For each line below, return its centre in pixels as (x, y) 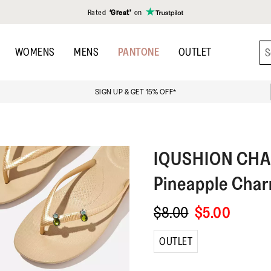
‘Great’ (121, 12)
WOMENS (35, 52)
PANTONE (138, 52)
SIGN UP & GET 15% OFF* (135, 92)
